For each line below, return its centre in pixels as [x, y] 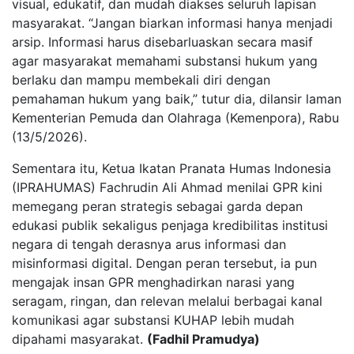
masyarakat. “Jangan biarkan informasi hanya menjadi [172, 23]
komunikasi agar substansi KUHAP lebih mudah [153, 320]
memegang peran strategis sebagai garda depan [157, 207]
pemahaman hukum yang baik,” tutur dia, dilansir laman [177, 99]
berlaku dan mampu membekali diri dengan [141, 80]
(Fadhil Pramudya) [203, 339]
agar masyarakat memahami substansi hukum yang [165, 61]
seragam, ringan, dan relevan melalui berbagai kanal [167, 301]
